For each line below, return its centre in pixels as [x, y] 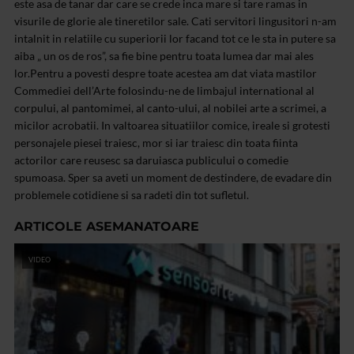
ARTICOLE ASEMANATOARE [107, 227]
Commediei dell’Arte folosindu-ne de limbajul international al [164, 91]
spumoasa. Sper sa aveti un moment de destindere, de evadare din [173, 178]
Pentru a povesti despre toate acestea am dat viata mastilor [173, 73]
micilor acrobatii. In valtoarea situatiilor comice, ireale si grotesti [172, 126]
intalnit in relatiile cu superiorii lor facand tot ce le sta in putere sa [175, 39]
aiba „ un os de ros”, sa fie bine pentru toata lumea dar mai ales [164, 56]
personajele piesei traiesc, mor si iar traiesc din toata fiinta [156, 143]
